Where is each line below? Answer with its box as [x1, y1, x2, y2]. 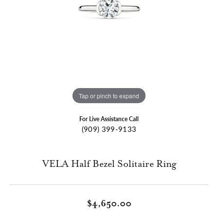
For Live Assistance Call [79, 115, 139, 123]
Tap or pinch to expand [79, 91, 139, 100]
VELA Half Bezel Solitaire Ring [42, 159, 176, 170]
